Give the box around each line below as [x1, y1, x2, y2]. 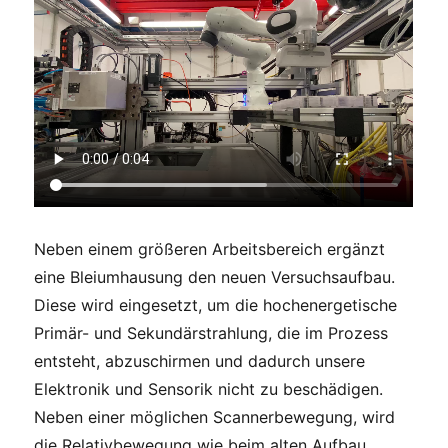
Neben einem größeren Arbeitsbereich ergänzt [34, 238, 386, 259]
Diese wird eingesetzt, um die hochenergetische [34, 294, 398, 315]
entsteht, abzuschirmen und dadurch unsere [34, 350, 366, 371]
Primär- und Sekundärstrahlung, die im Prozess [34, 322, 389, 343]
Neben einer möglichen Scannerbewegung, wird [34, 406, 396, 427]
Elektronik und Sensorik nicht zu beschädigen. [34, 378, 384, 399]
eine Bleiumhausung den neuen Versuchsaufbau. [34, 266, 396, 287]
